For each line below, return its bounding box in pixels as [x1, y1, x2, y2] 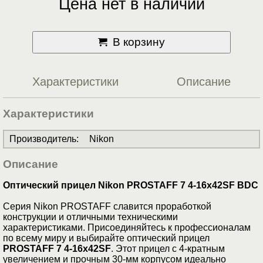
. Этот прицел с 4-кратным [111, 244, 225, 254]
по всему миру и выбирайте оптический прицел [3, 233, 210, 244]
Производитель [9, 134, 76, 144]
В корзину [112, 36, 165, 49]
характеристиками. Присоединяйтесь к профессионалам [3, 222, 251, 233]
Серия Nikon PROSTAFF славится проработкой [3, 201, 211, 212]
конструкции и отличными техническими [3, 212, 178, 222]
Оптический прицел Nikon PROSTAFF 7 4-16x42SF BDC [3, 180, 258, 191]
